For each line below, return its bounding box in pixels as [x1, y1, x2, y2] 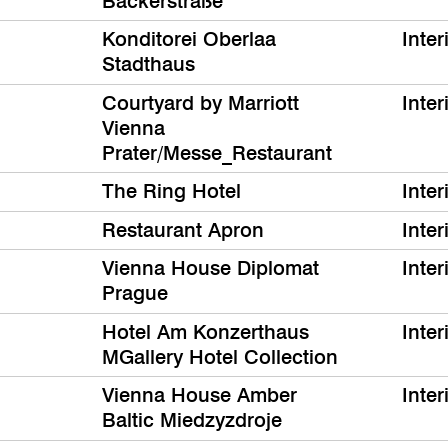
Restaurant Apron [102, 217, 264, 242]
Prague [102, 281, 168, 306]
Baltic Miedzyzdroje [102, 408, 282, 433]
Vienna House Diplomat [102, 256, 319, 281]
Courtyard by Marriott [102, 90, 299, 115]
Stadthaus [102, 52, 195, 77]
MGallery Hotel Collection [102, 344, 338, 369]
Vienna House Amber [102, 383, 297, 408]
